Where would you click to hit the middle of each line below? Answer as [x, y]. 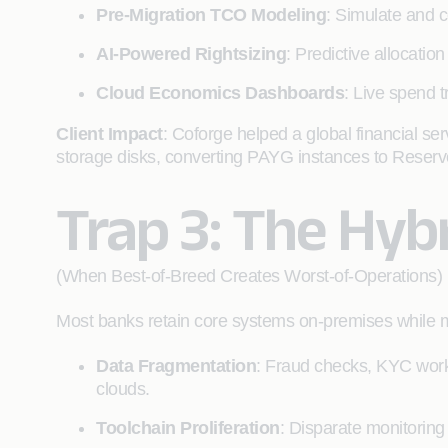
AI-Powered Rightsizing [191, 54]
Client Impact [109, 134]
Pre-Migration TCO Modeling [211, 15]
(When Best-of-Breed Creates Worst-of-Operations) [249, 276]
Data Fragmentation [176, 366]
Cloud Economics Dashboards [220, 93]
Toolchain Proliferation [188, 428]
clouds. [123, 389]
